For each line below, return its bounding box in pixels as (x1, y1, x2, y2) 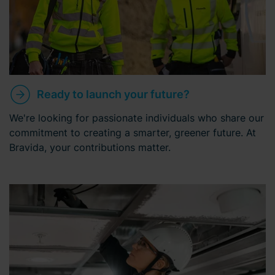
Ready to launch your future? (37, 87, 190, 101)
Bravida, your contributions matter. (9, 141, 171, 153)
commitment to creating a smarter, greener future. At (9, 126, 256, 139)
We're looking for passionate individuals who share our (9, 111, 264, 124)
